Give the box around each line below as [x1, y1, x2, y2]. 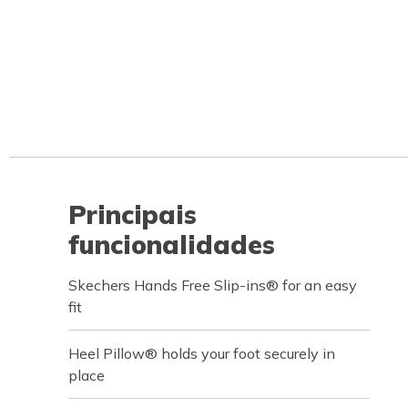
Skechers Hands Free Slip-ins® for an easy [68, 276, 357, 294]
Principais [68, 199, 197, 230]
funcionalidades [68, 229, 275, 260]
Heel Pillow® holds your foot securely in [68, 344, 335, 362]
